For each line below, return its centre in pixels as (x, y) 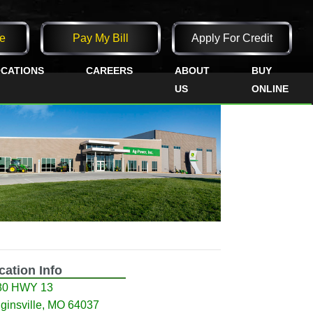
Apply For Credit (232, 38)
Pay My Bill (101, 38)
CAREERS (109, 71)
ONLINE (270, 89)
